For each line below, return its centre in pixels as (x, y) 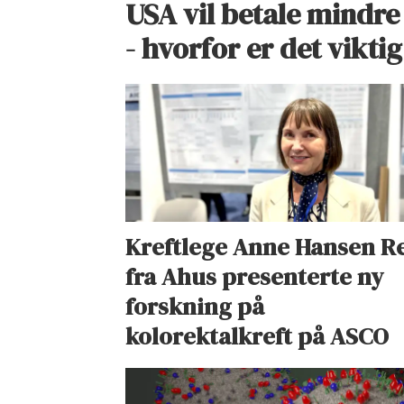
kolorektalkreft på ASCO (257, 336)
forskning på (195, 306)
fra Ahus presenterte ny (255, 276)
